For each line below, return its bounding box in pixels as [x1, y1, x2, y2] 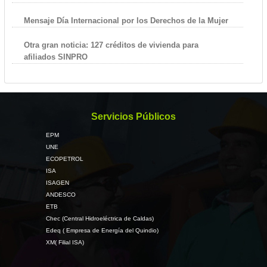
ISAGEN [45, 179, 69, 186]
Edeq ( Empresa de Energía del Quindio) [45, 227, 159, 234]
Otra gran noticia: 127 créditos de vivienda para [23, 41, 198, 49]
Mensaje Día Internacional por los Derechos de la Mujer [23, 16, 228, 25]
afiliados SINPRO [23, 52, 88, 61]
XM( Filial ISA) [45, 239, 84, 246]
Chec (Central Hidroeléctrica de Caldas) [45, 215, 154, 222]
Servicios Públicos [91, 111, 176, 122]
